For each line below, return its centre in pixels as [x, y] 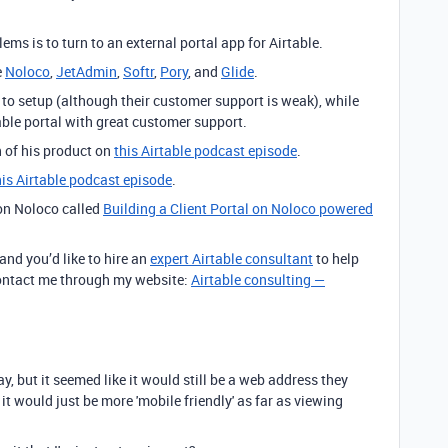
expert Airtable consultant [231, 258]
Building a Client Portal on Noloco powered [238, 208]
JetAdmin [86, 71]
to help [336, 258]
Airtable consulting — [258, 279]
